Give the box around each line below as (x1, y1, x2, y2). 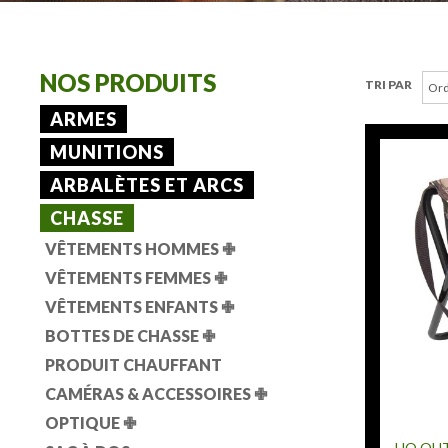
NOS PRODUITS (40, 68, 216, 97)
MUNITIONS (50, 141, 164, 163)
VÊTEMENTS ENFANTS (45, 297, 221, 316)
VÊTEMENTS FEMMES (45, 268, 214, 287)
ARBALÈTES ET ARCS (50, 174, 244, 196)
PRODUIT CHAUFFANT (45, 355, 222, 374)
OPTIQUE (45, 413, 123, 432)
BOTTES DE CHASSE (45, 326, 202, 345)
